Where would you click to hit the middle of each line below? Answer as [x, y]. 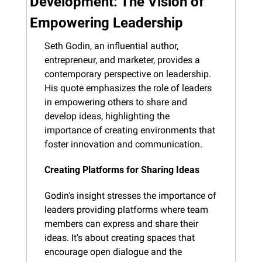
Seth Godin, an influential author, [111, 46]
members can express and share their [121, 223]
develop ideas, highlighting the [107, 116]
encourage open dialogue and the [113, 251]
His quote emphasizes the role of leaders [128, 88]
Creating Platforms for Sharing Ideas [122, 170]
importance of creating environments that [130, 130]
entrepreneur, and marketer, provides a [122, 60]
